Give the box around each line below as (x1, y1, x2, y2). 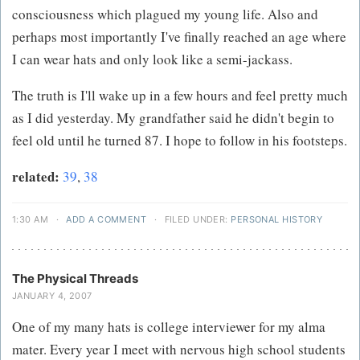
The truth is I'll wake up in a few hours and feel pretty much (12, 86, 348, 105)
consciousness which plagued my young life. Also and (12, 5, 318, 24)
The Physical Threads (12, 271, 138, 287)
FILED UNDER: (162, 214, 231, 226)
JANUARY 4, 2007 (12, 290, 92, 302)
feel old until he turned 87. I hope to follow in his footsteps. (12, 131, 347, 150)
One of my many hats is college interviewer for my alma (12, 317, 325, 337)
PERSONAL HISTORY (231, 214, 323, 226)
